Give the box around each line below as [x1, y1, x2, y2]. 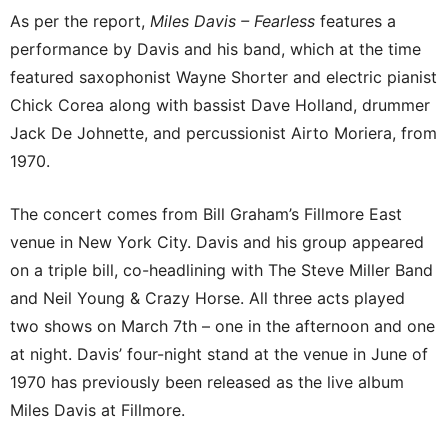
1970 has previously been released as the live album [10, 372, 404, 393]
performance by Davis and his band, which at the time [10, 39, 421, 60]
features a [315, 11, 396, 32]
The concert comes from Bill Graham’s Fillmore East [10, 204, 402, 225]
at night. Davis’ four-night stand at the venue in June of [10, 344, 428, 365]
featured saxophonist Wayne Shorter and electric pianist [10, 67, 437, 88]
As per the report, [10, 11, 150, 32]
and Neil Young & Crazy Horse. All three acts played [10, 288, 405, 309]
